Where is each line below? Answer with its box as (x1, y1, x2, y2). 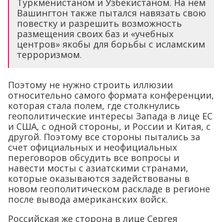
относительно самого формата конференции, (8, 89, 214, 102)
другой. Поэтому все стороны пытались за (8, 131, 200, 143)
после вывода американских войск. (8, 193, 168, 206)
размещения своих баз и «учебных (17, 28, 173, 40)
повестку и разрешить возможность (17, 17, 182, 30)
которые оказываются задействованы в (8, 172, 190, 185)
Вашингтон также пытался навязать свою (17, 7, 206, 19)
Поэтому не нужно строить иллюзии (8, 79, 173, 91)
